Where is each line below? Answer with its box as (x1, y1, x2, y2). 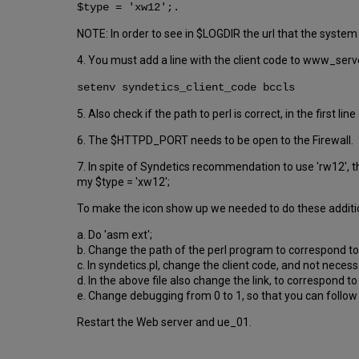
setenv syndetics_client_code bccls (77, 80, 301, 94)
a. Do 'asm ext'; (77, 228, 155, 241)
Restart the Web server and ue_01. (77, 315, 252, 329)
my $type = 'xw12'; (77, 175, 172, 188)
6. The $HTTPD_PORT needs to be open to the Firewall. (77, 133, 356, 147)
